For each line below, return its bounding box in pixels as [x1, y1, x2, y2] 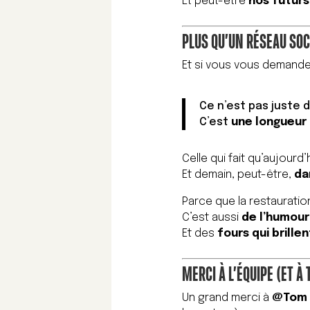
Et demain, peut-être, [182, 169, 295, 181]
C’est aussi [182, 212, 242, 224]
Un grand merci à [182, 292, 273, 304]
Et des [182, 228, 218, 240]
